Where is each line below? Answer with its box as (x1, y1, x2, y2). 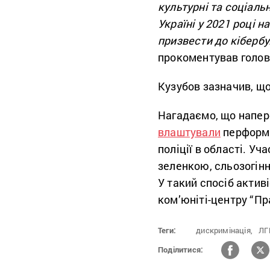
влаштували (158, 124, 221, 139)
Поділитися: (158, 244, 204, 256)
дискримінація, (196, 224, 253, 236)
